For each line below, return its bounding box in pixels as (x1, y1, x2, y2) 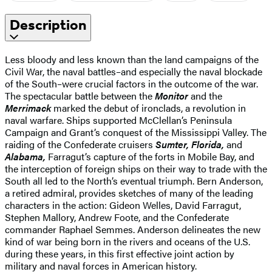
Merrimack (5, 100, 51, 115)
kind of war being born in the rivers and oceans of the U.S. (5, 234, 250, 248)
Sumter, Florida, (155, 137, 224, 151)
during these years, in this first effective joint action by (5, 246, 234, 260)
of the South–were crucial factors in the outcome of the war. (5, 76, 258, 90)
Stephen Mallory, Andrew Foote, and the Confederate (5, 209, 229, 224)
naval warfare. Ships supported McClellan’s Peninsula (5, 112, 232, 127)
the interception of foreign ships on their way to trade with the (5, 161, 267, 175)
